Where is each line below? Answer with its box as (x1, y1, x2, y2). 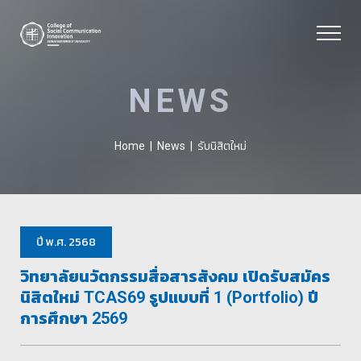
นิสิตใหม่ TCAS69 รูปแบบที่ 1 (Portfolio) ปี (20, 288, 318, 307)
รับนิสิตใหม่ (197, 138, 247, 155)
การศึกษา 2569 (20, 309, 127, 328)
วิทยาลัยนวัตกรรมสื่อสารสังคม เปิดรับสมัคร (20, 267, 330, 286)
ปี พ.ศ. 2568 (36, 234, 96, 251)
